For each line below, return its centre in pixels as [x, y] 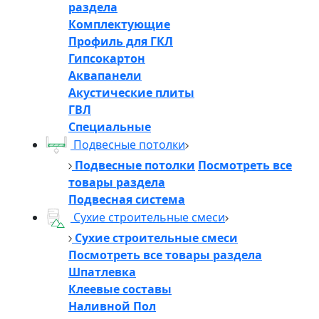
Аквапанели [105, 75]
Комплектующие [119, 24]
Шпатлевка [102, 272]
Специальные [110, 126]
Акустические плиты [131, 92]
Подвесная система [127, 199]
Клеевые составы [120, 289]
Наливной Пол [112, 306]
